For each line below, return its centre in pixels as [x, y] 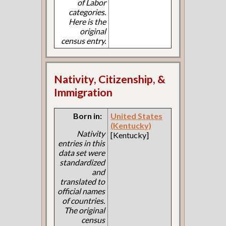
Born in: [88, 116]
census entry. [84, 41]
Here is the [88, 22]
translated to [83, 181]
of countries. [84, 200]
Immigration [83, 92]
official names [81, 191]
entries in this [82, 143]
